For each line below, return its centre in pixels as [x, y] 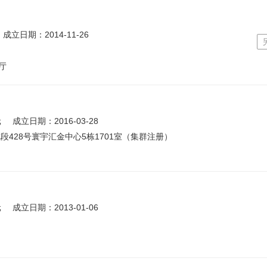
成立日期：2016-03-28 [55, 121]
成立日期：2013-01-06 [55, 207]
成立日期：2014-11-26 [46, 35]
